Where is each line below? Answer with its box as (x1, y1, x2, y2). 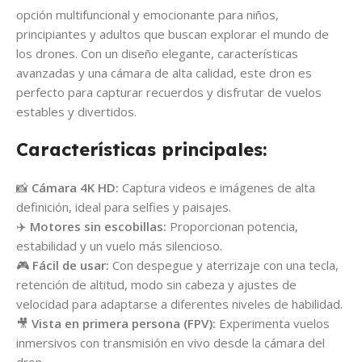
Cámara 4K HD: (32, 179, 119, 196)
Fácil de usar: (32, 257, 109, 274)
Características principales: (16, 138, 267, 162)
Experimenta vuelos (216, 315, 330, 332)
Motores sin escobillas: (30, 218, 166, 235)
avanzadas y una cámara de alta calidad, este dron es (16, 65, 312, 82)
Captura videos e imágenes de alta (119, 179, 315, 196)
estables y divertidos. (16, 103, 137, 120)
